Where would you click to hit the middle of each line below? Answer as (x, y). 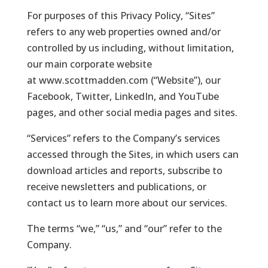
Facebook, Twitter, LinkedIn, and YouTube (123, 96)
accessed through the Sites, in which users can (133, 154)
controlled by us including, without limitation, (130, 48)
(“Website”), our (185, 80)
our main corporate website (89, 64)
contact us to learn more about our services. (127, 202)
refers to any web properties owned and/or (124, 31)
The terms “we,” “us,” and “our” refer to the (124, 228)
